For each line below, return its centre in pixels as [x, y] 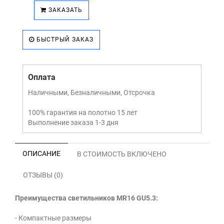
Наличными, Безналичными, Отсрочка [91, 93]
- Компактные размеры [53, 218]
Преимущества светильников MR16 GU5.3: [86, 198]
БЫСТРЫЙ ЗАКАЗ [64, 40]
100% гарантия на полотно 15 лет [83, 113]
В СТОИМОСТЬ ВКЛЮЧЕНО [122, 154]
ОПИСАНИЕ [41, 154]
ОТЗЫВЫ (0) [43, 175]
